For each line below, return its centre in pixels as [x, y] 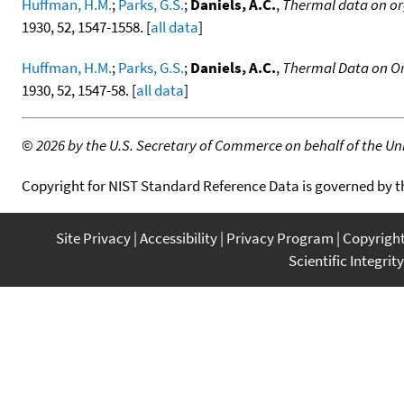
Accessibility [179, 238]
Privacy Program [280, 238]
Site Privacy [93, 238]
